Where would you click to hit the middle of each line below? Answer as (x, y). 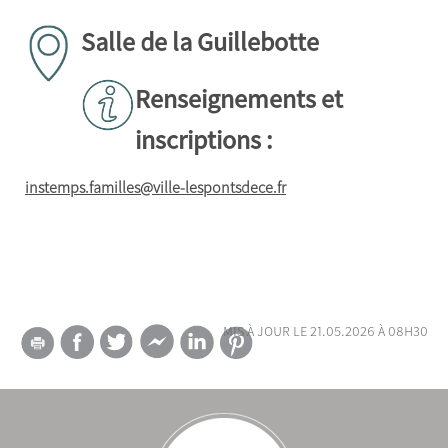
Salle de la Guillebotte (200, 41)
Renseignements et (239, 98)
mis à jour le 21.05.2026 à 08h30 (325, 329)
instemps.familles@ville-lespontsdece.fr (155, 187)
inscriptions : (206, 139)
